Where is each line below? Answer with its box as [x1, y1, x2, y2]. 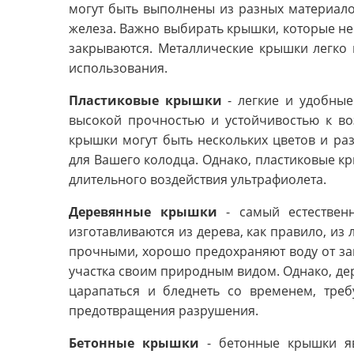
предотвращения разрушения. [69, 302, 258, 320]
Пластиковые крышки [69, 92, 222, 110]
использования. [69, 59, 168, 77]
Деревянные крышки [69, 203, 217, 221]
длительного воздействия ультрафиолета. [69, 171, 326, 189]
